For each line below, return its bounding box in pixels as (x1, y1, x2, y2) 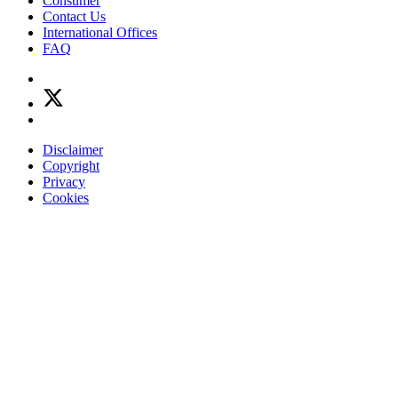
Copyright (43, 158, 99, 174)
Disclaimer (43, 142, 103, 158)
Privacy (43, 174, 85, 190)
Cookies (43, 190, 89, 206)
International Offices (43, 25, 157, 41)
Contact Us (43, 9, 106, 25)
